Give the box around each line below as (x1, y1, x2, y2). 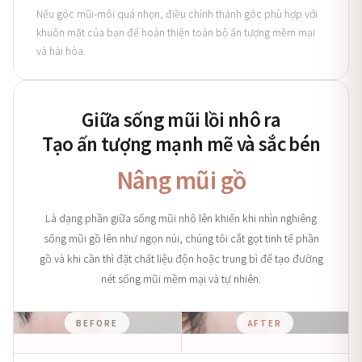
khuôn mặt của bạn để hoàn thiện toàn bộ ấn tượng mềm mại (36, 24, 315, 40)
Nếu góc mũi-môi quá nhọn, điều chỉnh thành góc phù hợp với (36, 6, 318, 21)
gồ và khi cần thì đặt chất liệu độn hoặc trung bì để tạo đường (39, 250, 323, 266)
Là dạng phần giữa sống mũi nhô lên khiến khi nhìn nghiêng (45, 210, 317, 225)
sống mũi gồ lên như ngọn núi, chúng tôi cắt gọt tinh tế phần (43, 230, 319, 246)
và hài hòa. (36, 43, 86, 58)
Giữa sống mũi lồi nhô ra (81, 106, 281, 132)
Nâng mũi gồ (116, 163, 246, 196)
